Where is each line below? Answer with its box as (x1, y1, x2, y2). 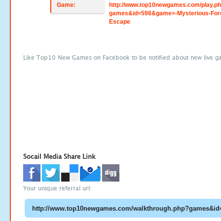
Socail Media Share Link (23, 152, 96, 160)
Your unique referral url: (23, 184, 92, 192)
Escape (109, 18, 131, 25)
